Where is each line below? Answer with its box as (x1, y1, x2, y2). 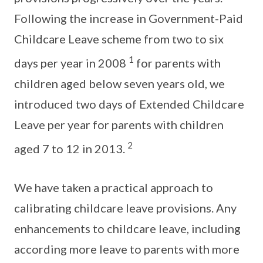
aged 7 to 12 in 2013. (14, 141, 127, 156)
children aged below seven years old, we (14, 76, 225, 90)
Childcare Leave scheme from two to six (14, 32, 224, 46)
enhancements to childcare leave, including (14, 221, 241, 236)
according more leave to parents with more (14, 242, 240, 257)
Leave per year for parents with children (14, 117, 224, 131)
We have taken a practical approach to (14, 180, 213, 195)
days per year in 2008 (14, 55, 129, 70)
